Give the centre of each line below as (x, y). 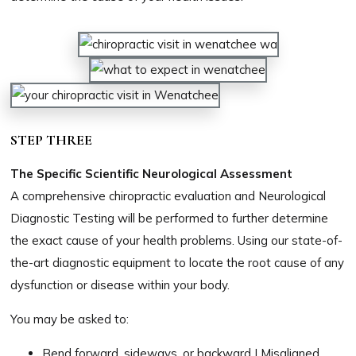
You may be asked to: (70, 319)
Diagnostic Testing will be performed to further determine (170, 218)
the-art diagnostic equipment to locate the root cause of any (178, 262)
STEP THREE (52, 139)
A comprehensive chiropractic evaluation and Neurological (168, 195)
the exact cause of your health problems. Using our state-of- (177, 240)
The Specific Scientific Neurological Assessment (152, 173)
